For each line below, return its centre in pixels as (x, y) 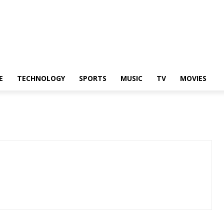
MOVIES (193, 78)
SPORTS (93, 78)
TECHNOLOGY (41, 78)
